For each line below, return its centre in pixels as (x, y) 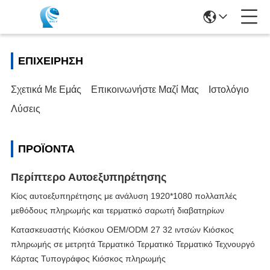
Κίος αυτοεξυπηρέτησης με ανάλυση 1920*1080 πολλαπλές (124, 196)
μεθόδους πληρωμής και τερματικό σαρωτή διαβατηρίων (118, 210)
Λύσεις (26, 109)
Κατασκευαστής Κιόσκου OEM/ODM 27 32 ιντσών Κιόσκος (122, 230)
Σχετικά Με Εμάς (46, 89)
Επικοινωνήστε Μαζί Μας (145, 89)
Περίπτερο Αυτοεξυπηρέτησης (89, 177)
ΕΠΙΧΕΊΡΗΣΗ (51, 61)
